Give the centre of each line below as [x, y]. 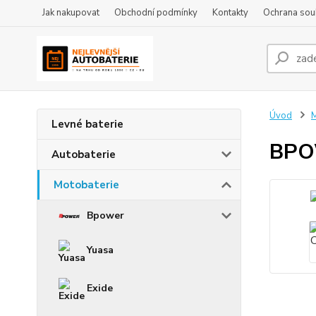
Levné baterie [87, 124]
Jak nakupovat [71, 13]
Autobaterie [84, 154]
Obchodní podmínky [156, 13]
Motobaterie [86, 185]
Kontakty [230, 13]
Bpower [105, 215]
